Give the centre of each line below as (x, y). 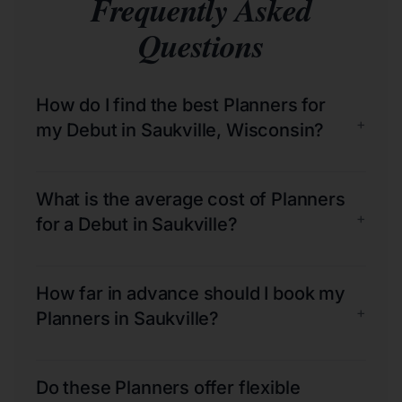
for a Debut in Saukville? (137, 224)
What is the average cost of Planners (191, 199)
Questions (201, 45)
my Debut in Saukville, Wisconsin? (180, 130)
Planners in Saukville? (128, 318)
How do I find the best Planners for (181, 105)
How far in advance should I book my (191, 293)
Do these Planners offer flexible (168, 387)
